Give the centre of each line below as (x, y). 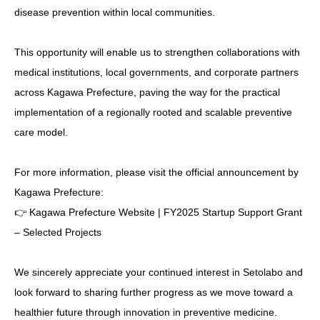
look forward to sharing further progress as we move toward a (154, 292)
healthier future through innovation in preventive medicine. (146, 312)
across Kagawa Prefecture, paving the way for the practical (147, 92)
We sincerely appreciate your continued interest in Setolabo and (159, 272)
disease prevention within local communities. (115, 12)
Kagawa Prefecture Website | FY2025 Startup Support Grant (166, 212)
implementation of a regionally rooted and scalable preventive (153, 112)
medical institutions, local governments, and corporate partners (156, 72)
